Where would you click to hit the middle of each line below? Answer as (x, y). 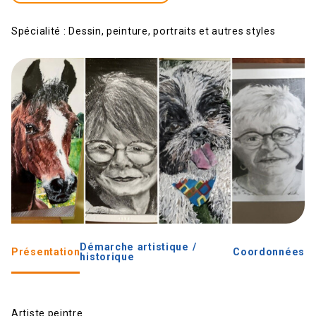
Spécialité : (39, 31)
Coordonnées (269, 252)
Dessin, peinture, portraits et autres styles (172, 31)
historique (107, 257)
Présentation (46, 252)
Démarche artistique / (138, 247)
